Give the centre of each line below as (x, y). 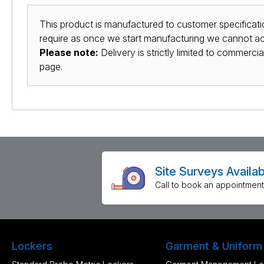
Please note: (69, 53)
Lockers (32, 246)
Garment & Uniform (214, 246)
